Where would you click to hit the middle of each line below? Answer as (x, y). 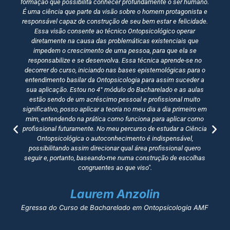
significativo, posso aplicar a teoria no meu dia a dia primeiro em (115, 109)
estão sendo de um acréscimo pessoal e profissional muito (115, 100)
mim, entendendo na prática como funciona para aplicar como (115, 119)
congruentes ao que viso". (115, 168)
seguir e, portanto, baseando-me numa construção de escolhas (115, 158)
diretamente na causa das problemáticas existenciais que (115, 41)
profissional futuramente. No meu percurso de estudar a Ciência (115, 129)
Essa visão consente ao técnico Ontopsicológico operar (115, 31)
